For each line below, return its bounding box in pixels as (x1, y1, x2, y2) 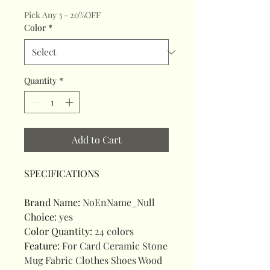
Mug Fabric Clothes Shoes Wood (24, 254, 162, 267)
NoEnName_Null (83, 196, 155, 209)
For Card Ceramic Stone (62, 239, 168, 253)
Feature (24, 239, 57, 253)
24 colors (95, 225, 134, 238)
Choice (24, 210, 54, 224)
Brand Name (24, 196, 78, 209)
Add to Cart (71, 133, 122, 146)
